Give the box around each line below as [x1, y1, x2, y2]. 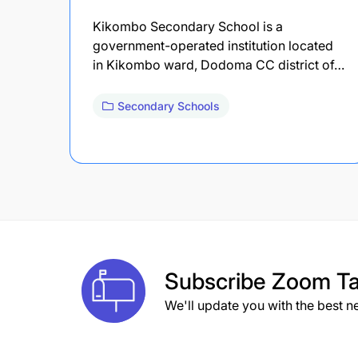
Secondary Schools [117, 98, 220, 113]
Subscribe [165, 267, 272, 295]
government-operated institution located [93, 37, 333, 54]
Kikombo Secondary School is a [93, 18, 283, 34]
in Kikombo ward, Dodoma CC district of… [93, 56, 344, 73]
